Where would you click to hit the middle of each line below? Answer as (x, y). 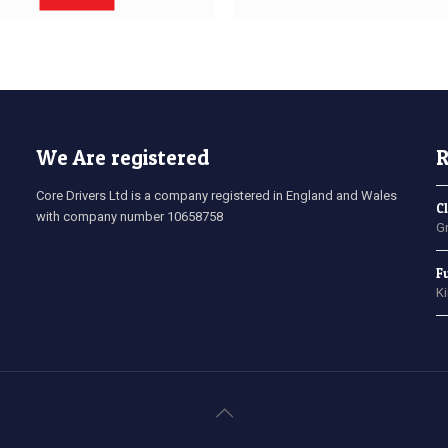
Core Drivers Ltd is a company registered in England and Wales (216, 195)
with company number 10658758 (129, 216)
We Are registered (122, 157)
